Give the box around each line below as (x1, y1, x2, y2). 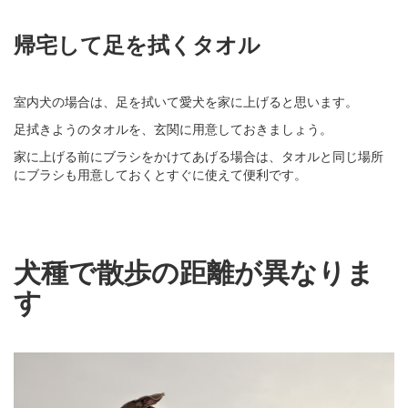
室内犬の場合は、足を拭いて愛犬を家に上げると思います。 (14, 91, 358, 110)
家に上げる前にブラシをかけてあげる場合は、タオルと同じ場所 (14, 146, 383, 165)
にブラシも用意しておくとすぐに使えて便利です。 (14, 164, 307, 183)
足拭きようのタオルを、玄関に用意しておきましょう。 (14, 118, 332, 138)
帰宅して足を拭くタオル (14, 27, 260, 59)
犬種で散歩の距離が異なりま (14, 250, 374, 291)
